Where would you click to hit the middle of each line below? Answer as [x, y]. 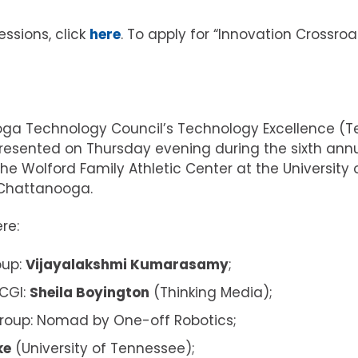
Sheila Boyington [89, 292]
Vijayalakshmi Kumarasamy [127, 264]
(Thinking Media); [211, 292]
